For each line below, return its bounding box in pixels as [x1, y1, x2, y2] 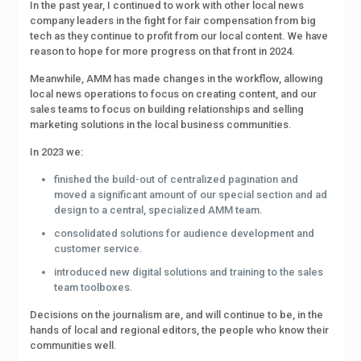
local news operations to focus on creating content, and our [29, 88, 317, 101]
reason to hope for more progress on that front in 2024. [29, 45, 295, 58]
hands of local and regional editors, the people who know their [29, 324, 329, 337]
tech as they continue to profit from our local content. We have [29, 30, 328, 43]
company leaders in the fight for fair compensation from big [29, 15, 316, 27]
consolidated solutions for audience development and [53, 227, 314, 240]
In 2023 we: [29, 146, 83, 159]
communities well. [29, 339, 117, 352]
